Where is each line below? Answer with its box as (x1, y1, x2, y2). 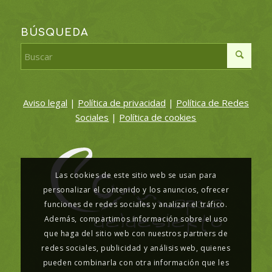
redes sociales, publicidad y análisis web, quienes (41, 242, 231, 253)
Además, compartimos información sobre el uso (44, 213, 228, 224)
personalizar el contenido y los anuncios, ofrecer (42, 184, 229, 195)
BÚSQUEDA (20, 26, 89, 38)
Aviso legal (22, 97, 67, 109)
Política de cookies (119, 111, 197, 124)
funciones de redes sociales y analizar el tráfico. (44, 199, 228, 209)
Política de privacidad (77, 97, 166, 109)
